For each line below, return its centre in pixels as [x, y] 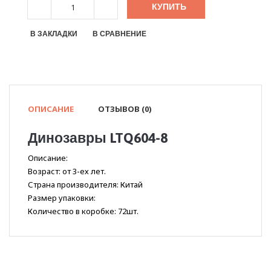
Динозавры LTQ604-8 [98, 138]
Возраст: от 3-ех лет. [67, 171]
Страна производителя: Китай [85, 185]
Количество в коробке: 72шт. [83, 211]
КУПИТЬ [169, 7]
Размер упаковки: [62, 198]
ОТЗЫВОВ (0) [125, 109]
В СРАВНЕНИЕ [119, 34]
